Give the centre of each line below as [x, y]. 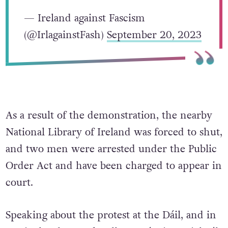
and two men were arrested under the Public [111, 149]
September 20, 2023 [154, 35]
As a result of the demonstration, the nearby [109, 116]
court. [19, 183]
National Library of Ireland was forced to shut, [114, 133]
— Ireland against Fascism [84, 18]
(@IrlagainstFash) [65, 35]
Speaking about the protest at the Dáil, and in [111, 216]
